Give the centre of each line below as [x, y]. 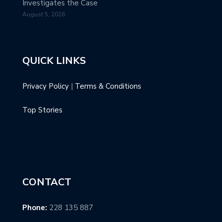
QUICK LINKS [54, 60]
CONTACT [47, 182]
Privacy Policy [46, 86]
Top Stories [42, 110]
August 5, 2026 [44, 14]
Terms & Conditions [108, 86]
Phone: [35, 208]
